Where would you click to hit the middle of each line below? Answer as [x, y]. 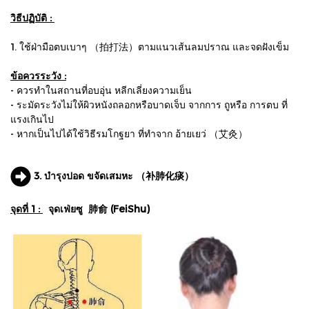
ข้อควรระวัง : [38, 76]
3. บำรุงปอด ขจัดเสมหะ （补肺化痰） [112, 176]
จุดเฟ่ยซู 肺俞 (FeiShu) [99, 209]
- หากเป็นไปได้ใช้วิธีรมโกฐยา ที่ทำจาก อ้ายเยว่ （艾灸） [129, 134]
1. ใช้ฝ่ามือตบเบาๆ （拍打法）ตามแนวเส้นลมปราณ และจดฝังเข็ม [150, 47]
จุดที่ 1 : [27, 209]
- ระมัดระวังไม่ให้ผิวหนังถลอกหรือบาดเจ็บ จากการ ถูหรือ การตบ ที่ [149, 105]
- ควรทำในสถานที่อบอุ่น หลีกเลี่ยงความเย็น [101, 90]
